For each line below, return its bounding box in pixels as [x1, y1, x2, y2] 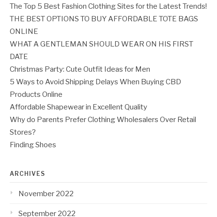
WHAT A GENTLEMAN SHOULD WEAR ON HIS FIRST [10, 40, 193, 49]
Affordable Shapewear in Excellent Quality [10, 103, 147, 112]
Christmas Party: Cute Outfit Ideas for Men [10, 65, 150, 74]
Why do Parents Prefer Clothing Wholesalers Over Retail [10, 115, 196, 124]
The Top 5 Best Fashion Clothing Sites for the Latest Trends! [10, 2, 207, 11]
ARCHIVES [10, 170, 45, 178]
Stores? [10, 128, 36, 137]
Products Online [10, 90, 62, 99]
